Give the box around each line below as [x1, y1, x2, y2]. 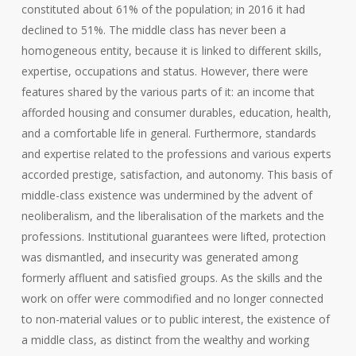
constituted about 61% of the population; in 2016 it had [21, 2, 305, 17]
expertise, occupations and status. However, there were [21, 64, 308, 79]
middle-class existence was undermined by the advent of [21, 188, 312, 203]
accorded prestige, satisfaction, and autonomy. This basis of [21, 167, 332, 183]
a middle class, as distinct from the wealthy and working [21, 332, 309, 348]
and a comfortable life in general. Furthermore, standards [21, 126, 316, 141]
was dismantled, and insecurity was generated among [21, 250, 298, 265]
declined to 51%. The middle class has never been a [21, 22, 286, 38]
